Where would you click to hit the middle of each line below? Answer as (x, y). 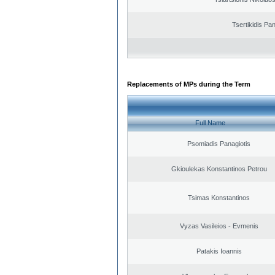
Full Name (210, 123)
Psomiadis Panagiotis (219, 143)
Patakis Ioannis (219, 251)
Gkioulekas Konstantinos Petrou (219, 168)
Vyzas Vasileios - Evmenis (219, 226)
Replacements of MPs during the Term (189, 84)
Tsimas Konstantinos (219, 197)
